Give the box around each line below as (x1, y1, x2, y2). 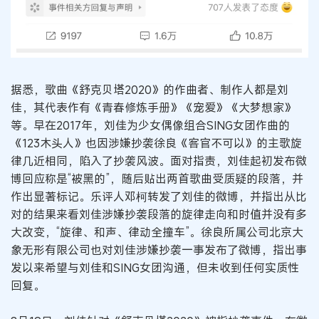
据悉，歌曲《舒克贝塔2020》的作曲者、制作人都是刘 (11, 81, 288, 98)
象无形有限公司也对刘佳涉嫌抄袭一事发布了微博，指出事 (11, 241, 307, 258)
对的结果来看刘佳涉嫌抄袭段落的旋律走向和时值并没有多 (11, 206, 307, 222)
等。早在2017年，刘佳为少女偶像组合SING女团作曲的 (11, 117, 290, 133)
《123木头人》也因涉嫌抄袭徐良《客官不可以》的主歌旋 (11, 135, 302, 151)
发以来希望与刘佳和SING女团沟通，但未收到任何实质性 (11, 259, 299, 276)
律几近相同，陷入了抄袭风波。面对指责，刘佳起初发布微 (11, 152, 307, 169)
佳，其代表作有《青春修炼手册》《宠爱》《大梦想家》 (11, 99, 296, 115)
